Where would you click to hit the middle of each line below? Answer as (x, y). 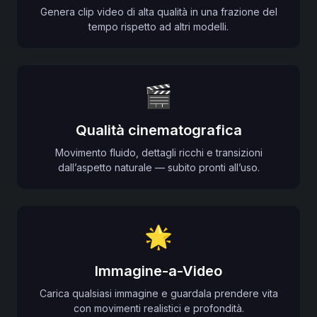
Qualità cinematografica (158, 130)
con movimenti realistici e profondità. (158, 308)
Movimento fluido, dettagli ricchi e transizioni (158, 152)
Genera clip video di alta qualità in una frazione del (158, 12)
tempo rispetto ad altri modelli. (158, 27)
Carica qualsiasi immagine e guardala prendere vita (158, 293)
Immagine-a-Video (158, 271)
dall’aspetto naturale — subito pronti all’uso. (158, 167)
